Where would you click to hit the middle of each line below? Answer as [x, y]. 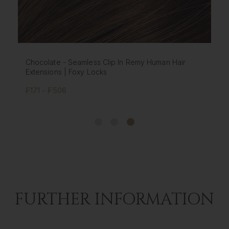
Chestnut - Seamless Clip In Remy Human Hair [104, 62]
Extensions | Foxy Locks [67, 72]
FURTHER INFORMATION [114, 199]
